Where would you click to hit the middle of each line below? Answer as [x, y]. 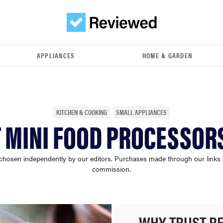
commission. [111, 168]
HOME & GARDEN [167, 55]
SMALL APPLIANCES [142, 112]
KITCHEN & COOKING [81, 112]
